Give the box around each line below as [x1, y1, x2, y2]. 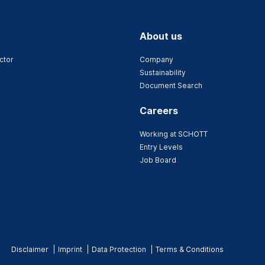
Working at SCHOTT [140, 130, 208, 139]
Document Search [140, 81, 202, 91]
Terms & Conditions [156, 244, 224, 254]
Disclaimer [11, 244, 49, 254]
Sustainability [140, 68, 186, 77]
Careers [140, 105, 178, 117]
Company [140, 55, 173, 64]
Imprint [58, 244, 83, 254]
